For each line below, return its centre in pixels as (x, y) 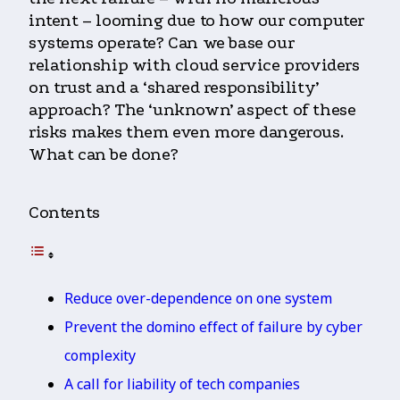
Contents (64, 212)
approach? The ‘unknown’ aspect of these (192, 109)
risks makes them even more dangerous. (186, 132)
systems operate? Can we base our (162, 42)
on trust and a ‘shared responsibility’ (174, 87)
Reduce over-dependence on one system (198, 298)
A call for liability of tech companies (182, 383)
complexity (100, 355)
